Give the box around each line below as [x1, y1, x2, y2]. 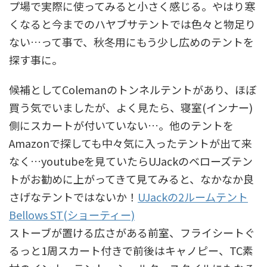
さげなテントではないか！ [9, 189, 138, 205]
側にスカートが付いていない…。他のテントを [9, 117, 234, 133]
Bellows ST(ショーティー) [9, 207, 135, 223]
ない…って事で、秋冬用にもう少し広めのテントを [9, 34, 254, 50]
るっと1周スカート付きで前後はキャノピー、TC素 [9, 243, 253, 259]
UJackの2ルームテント [138, 189, 248, 205]
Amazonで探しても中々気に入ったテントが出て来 [9, 135, 252, 151]
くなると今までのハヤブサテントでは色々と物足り [9, 16, 256, 32]
